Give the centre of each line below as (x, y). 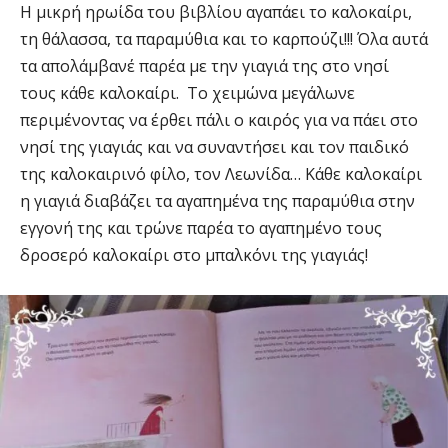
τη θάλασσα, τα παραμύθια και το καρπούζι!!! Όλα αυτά (224, 38)
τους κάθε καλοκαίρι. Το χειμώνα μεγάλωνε (187, 92)
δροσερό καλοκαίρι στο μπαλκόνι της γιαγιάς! (194, 254)
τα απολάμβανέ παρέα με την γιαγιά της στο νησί (204, 65)
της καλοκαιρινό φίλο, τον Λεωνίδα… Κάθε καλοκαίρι (221, 173)
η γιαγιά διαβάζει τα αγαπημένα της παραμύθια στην (217, 200)
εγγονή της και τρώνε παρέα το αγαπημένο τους (201, 227)
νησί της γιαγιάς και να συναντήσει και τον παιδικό (214, 146)
